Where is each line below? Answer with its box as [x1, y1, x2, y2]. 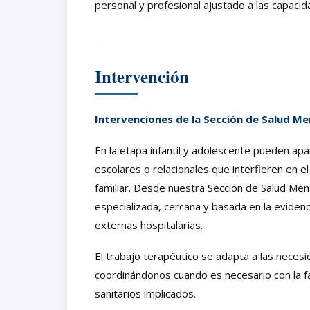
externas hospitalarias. [95, 217, 203, 232]
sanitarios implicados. [95, 286, 196, 300]
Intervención [95, 63, 189, 89]
